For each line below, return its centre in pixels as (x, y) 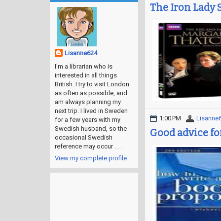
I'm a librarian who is (84, 66)
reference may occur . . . (88, 146)
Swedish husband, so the (91, 128)
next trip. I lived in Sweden (91, 110)
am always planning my (88, 102)
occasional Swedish (84, 137)
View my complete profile (91, 158)
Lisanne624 (81, 53)
